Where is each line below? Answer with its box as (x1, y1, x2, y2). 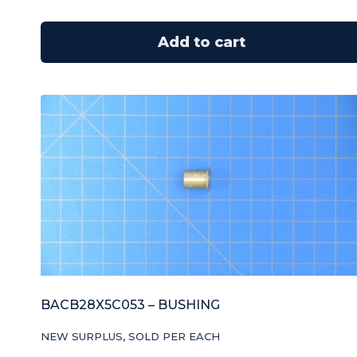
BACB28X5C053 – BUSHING (41, 297, 220, 313)
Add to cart (157, 33, 245, 52)
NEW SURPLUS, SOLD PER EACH (41, 330, 220, 343)
